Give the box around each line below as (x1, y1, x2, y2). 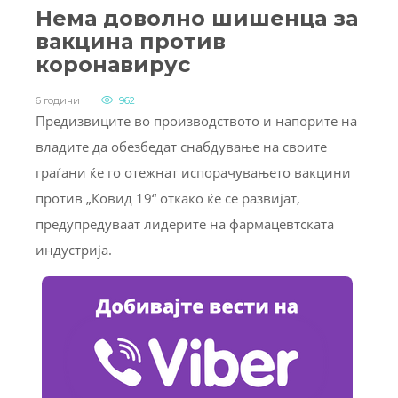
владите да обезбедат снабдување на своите (36, 137, 327, 155)
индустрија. (36, 240, 112, 259)
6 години (36, 93, 80, 107)
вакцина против (36, 28, 226, 54)
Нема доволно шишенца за (36, 4, 358, 31)
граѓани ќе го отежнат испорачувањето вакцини (36, 163, 351, 181)
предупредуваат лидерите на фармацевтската (36, 214, 334, 233)
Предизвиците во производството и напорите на (36, 111, 357, 130)
